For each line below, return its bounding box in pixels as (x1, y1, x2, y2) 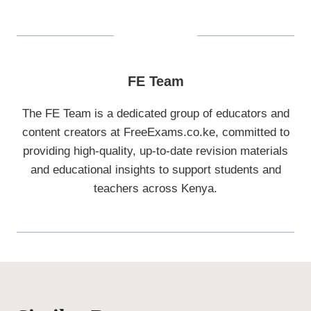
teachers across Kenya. (94, 181, 217, 195)
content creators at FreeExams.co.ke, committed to (22, 125, 289, 139)
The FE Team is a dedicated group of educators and (22, 106, 289, 120)
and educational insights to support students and (30, 162, 281, 176)
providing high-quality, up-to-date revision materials (23, 144, 288, 158)
